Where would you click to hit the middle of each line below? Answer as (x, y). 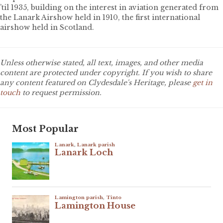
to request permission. (61, 92)
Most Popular (45, 129)
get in (203, 82)
